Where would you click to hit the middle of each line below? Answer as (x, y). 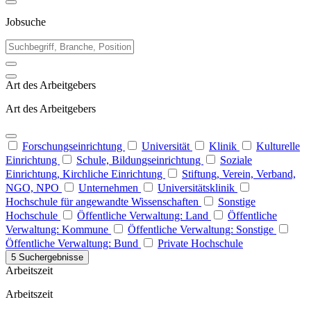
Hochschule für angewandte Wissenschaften (103, 202)
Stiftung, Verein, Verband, (239, 174)
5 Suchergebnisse (47, 257)
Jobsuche (26, 22)
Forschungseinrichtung (74, 146)
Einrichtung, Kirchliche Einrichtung (85, 174)
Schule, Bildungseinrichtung (140, 160)
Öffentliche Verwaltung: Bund (73, 243)
